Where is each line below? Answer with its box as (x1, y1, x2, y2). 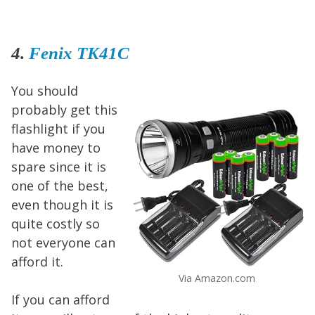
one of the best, (11, 177, 108, 195)
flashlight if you (11, 120, 105, 138)
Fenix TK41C (29, 44, 129, 63)
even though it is (11, 196, 113, 214)
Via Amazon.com (178, 271, 255, 285)
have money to (11, 139, 101, 157)
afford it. (11, 253, 63, 271)
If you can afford (11, 291, 110, 309)
